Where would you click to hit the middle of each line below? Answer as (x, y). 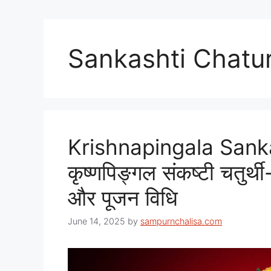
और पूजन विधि (123, 198)
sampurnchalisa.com (181, 221)
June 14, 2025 (96, 221)
